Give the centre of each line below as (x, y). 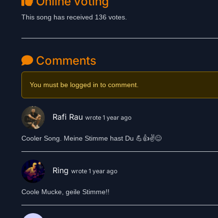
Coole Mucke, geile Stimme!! (65, 192)
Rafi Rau (69, 117)
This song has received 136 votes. (74, 17)
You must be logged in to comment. (84, 85)
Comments (65, 61)
